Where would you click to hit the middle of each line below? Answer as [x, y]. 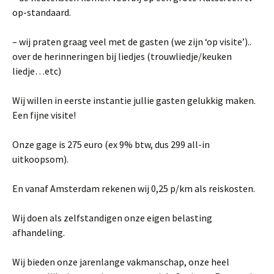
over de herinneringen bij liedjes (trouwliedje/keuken [122, 57]
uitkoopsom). [41, 159]
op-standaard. [42, 13]
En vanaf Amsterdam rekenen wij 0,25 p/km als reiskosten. [134, 189]
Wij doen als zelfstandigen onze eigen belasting [112, 218]
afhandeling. [39, 233]
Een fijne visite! [44, 115]
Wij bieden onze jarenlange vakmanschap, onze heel [121, 262]
